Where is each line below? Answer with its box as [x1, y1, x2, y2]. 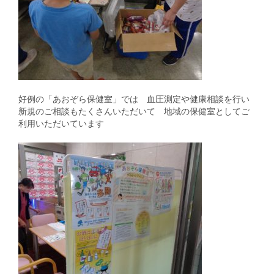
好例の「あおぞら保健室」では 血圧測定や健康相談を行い [18, 94, 250, 104]
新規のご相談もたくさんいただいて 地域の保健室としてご [18, 106, 250, 116]
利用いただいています [18, 118, 104, 128]
